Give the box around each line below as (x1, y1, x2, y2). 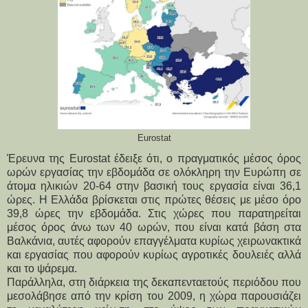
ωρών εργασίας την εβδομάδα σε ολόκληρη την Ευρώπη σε (7, 166, 301, 178)
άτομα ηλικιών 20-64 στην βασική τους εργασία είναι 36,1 (7, 179, 301, 192)
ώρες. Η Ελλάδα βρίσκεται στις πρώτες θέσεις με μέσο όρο (7, 193, 301, 206)
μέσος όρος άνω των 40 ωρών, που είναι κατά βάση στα (7, 221, 301, 233)
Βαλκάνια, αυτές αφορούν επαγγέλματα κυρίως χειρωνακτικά (7, 234, 301, 247)
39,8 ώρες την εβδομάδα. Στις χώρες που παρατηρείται (7, 207, 301, 219)
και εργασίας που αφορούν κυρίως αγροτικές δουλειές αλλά (7, 248, 301, 261)
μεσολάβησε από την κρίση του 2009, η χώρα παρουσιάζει (7, 289, 301, 302)
